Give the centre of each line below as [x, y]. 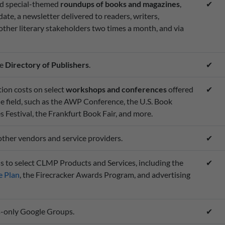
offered [180, 89]
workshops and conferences [116, 89]
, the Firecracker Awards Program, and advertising [105, 175]
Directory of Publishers [47, 65]
